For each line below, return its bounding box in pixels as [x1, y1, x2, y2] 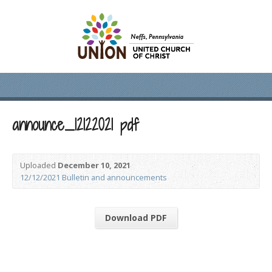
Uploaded [20, 160, 58, 171]
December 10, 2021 [58, 160, 131, 171]
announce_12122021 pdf [12, 114, 138, 135]
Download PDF [105, 212, 167, 223]
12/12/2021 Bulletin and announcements [20, 172, 167, 183]
